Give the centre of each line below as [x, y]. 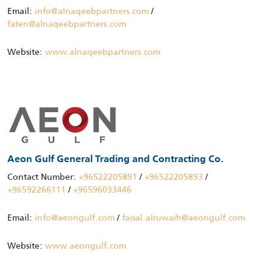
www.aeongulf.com [86, 246]
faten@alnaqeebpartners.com [67, 24]
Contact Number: [43, 177]
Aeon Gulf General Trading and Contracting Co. [115, 160]
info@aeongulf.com [75, 218]
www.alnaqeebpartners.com [103, 52]
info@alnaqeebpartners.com [92, 11]
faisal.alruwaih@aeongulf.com [183, 218]
